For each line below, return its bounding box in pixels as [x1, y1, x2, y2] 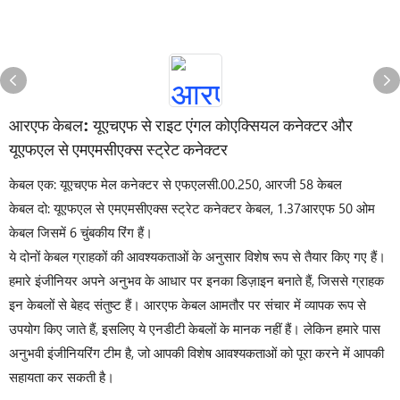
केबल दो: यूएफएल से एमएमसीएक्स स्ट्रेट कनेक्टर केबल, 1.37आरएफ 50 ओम [9, 199, 375, 217]
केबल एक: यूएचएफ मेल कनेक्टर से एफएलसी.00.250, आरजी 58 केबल [9, 175, 342, 193]
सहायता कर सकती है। [9, 368, 114, 386]
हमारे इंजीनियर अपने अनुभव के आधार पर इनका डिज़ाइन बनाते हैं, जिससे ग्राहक [9, 271, 384, 289]
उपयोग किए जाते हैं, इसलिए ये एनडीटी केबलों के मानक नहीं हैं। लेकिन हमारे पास [9, 320, 380, 337]
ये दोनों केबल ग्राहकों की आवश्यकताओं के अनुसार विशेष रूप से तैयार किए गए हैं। [9, 247, 386, 265]
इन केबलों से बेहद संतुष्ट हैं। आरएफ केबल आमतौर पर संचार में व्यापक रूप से [9, 296, 366, 313]
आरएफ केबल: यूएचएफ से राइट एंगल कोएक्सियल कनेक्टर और [9, 115, 353, 135]
